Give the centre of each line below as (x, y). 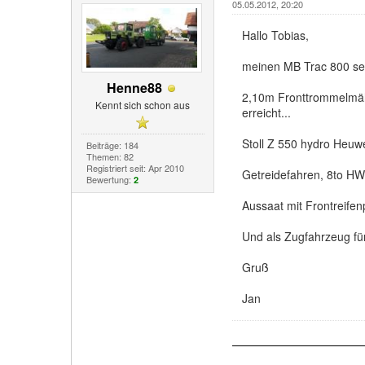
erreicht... (266, 112)
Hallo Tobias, (275, 35)
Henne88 (135, 88)
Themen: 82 (110, 156)
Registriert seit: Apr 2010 (135, 167)
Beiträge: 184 (112, 145)
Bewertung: (110, 179)
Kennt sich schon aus (143, 105)
